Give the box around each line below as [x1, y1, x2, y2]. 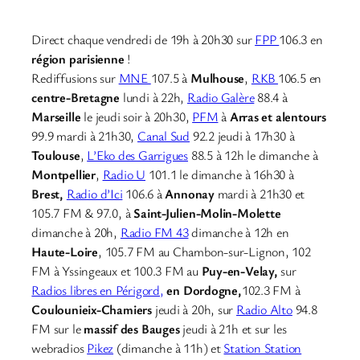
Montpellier [31, 165, 96, 183]
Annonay [165, 184, 218, 202]
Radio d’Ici [66, 184, 123, 202]
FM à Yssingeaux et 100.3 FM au [31, 261, 202, 280]
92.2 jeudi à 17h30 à [190, 126, 295, 145]
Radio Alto [236, 300, 292, 318]
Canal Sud [137, 126, 190, 145]
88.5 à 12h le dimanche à [188, 145, 318, 164]
